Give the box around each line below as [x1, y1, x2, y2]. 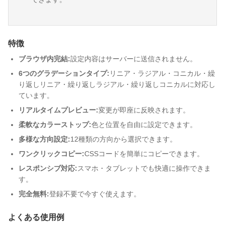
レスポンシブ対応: [19, 164, 77, 172]
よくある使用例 [8, 213, 64, 221]
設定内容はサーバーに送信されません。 [70, 55, 197, 63]
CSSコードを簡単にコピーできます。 [84, 150, 204, 158]
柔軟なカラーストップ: [19, 121, 91, 129]
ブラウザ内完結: [19, 55, 70, 63]
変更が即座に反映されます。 [98, 106, 190, 114]
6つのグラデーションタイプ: [19, 69, 109, 77]
